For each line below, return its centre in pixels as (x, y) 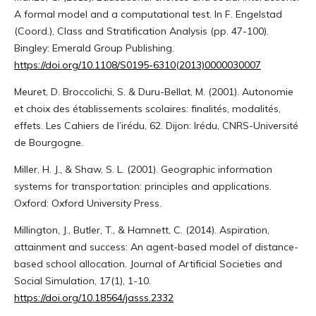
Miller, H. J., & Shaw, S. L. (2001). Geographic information (143, 169)
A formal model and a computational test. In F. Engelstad (148, 14)
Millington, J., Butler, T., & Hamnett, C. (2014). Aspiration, (141, 230)
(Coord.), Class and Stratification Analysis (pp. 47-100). (141, 31)
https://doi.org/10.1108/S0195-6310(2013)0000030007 (137, 65)
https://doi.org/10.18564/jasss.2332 (93, 297)
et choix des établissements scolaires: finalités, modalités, (147, 108)
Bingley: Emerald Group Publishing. (94, 48)
